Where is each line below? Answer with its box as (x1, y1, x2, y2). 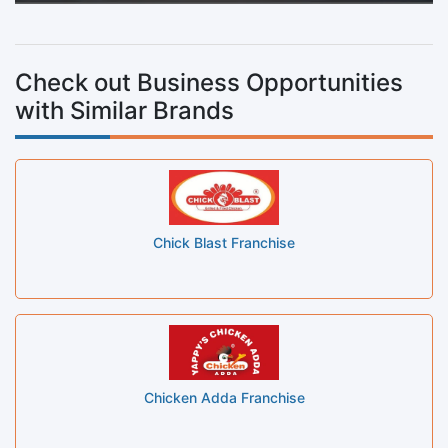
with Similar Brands (15, 95, 234, 125)
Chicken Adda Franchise (143, 388, 305, 406)
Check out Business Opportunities (15, 67, 403, 97)
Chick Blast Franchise (153, 233, 295, 251)
